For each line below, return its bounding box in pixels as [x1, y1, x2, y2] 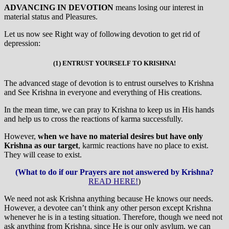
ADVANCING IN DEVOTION [4, 3, 113, 12]
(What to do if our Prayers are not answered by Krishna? [15, 168, 214, 177]
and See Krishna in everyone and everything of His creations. [4, 88, 202, 97]
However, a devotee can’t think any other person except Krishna [4, 203, 211, 213]
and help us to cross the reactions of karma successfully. [4, 114, 183, 124]
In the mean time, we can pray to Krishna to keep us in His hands [4, 105, 214, 114]
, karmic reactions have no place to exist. [78, 141, 209, 150]
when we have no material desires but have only [38, 132, 203, 141]
